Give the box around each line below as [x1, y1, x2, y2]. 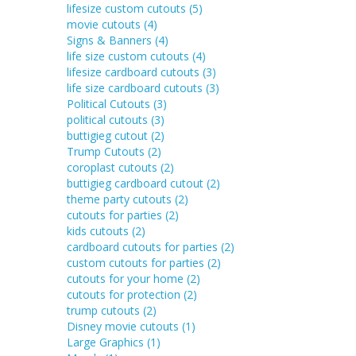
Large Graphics [66, 334, 147, 350]
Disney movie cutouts [66, 318, 182, 334]
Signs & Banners [66, 32, 155, 48]
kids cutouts [66, 222, 132, 238]
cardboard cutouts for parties [66, 238, 221, 254]
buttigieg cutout [66, 127, 151, 143]
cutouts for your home [66, 270, 187, 286]
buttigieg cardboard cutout [66, 175, 207, 191]
